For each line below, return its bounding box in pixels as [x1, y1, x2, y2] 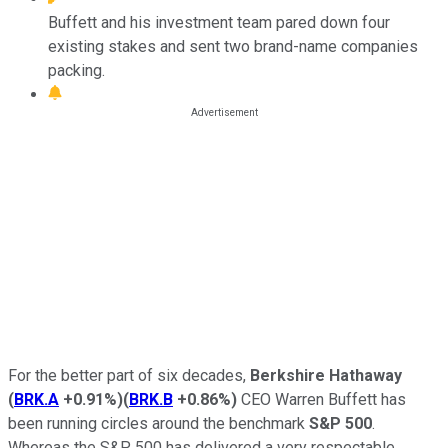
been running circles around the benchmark [8, 413, 309, 433]
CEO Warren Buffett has [237, 389, 406, 409]
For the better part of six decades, [8, 365, 250, 385]
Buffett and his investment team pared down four [48, 12, 390, 32]
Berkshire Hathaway [250, 365, 402, 385]
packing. [48, 60, 105, 80]
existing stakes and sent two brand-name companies [48, 36, 418, 56]
